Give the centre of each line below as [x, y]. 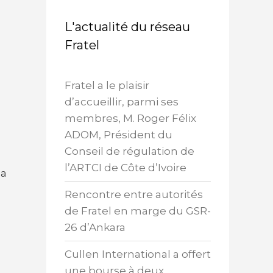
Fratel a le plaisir [107, 86]
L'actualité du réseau [127, 27]
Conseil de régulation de [129, 151]
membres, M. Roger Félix [130, 119]
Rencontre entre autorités [134, 195]
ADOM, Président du [119, 135]
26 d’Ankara [95, 228]
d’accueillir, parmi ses [122, 102]
